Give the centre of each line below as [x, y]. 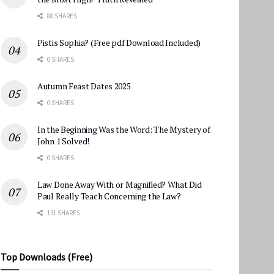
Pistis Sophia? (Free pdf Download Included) [119, 42]
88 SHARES [61, 16]
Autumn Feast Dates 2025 [84, 86]
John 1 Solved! [64, 141]
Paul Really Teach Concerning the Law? [109, 196]
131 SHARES [63, 213]
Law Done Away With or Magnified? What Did [120, 184]
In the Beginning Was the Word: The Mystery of [124, 129]
